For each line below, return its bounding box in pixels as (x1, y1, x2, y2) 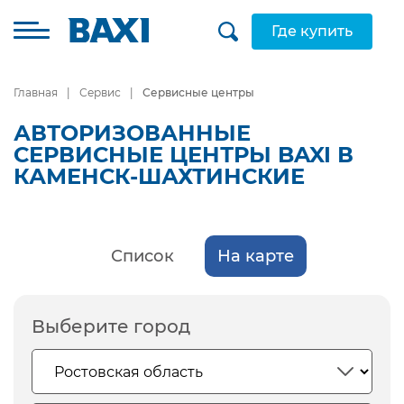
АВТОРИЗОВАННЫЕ (14, 120, 251, 146)
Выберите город (32, 316, 190, 337)
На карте (216, 246, 294, 266)
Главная (14, 86, 58, 99)
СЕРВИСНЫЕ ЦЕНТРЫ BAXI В (14, 142, 353, 168)
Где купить (271, 23, 353, 40)
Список (110, 246, 174, 266)
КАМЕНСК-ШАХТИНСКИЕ (14, 163, 305, 189)
